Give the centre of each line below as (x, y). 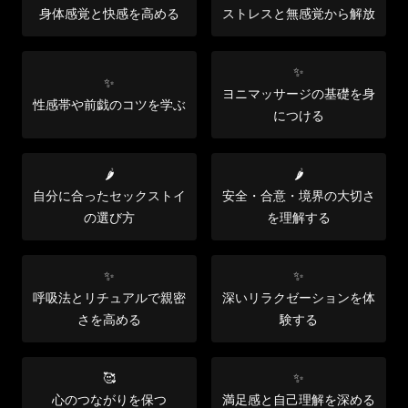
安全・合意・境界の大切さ (299, 196)
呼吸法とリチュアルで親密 (109, 298)
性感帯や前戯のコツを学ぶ (109, 105)
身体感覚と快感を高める (109, 14)
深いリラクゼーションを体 (299, 298)
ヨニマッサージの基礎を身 (299, 94)
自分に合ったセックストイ (109, 196)
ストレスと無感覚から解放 (299, 14)
